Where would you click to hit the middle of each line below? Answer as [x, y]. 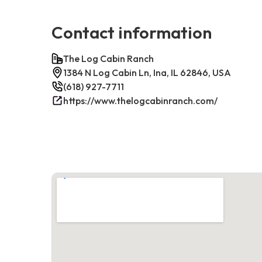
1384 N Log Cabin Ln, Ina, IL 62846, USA [147, 72]
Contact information [132, 32]
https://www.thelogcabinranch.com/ [140, 100]
